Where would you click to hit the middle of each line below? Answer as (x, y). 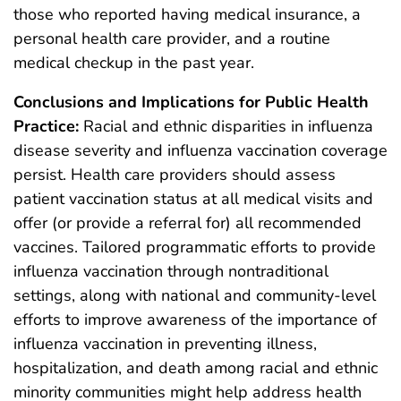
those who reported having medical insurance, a (187, 14)
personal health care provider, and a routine (172, 38)
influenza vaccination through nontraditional (171, 271)
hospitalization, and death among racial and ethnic (196, 367)
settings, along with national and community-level (195, 295)
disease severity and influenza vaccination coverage (200, 150)
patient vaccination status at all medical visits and (193, 198)
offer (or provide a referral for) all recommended (188, 222)
